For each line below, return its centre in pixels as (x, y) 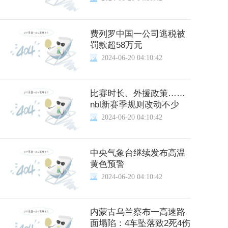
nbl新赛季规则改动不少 (134, 104)
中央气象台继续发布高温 (137, 153)
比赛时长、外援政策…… (137, 93)
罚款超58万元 (116, 45)
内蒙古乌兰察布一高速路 (137, 212)
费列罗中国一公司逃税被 (137, 34)
